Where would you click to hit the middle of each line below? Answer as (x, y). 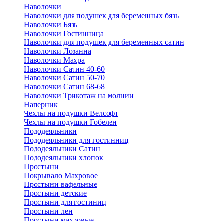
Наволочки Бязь (51, 24)
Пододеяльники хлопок (63, 158)
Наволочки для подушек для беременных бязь (101, 16)
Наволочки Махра (54, 60)
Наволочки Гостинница (64, 33)
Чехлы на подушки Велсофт (71, 113)
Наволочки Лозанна (57, 51)
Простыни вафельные (60, 184)
